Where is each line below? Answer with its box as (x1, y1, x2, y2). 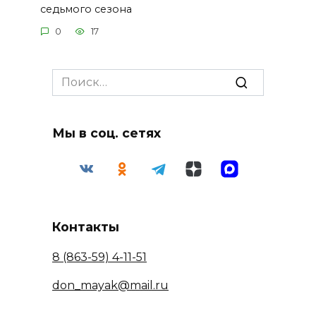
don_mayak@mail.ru (52, 279, 169, 293)
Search (51, 70, 91, 84)
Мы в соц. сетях (52, 126, 161, 141)
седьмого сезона (39, 2, 132, 16)
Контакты (52, 219, 119, 235)
